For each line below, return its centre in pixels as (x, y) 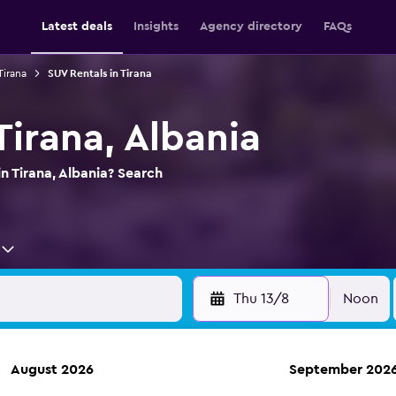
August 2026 (52, 369)
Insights (156, 27)
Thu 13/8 (261, 299)
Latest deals (76, 27)
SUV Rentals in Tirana (99, 73)
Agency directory (251, 27)
